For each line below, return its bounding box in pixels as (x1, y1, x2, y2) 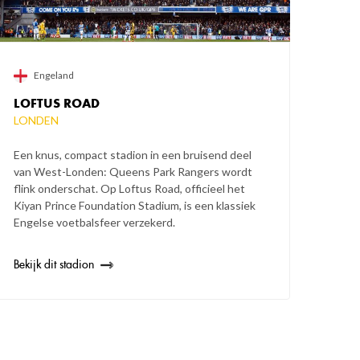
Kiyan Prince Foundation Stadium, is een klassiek (14, 198, 256, 213)
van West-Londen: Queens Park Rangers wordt (14, 165, 253, 179)
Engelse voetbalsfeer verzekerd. (14, 215, 176, 230)
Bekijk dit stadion (14, 257, 95, 272)
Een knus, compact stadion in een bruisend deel (14, 148, 252, 162)
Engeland (34, 69, 75, 82)
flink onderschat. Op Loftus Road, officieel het (14, 182, 246, 196)
